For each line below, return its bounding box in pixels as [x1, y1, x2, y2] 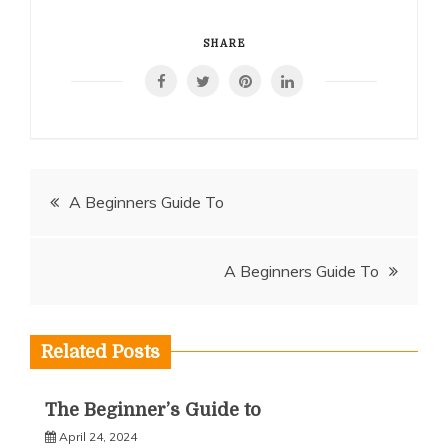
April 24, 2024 [59, 429, 137, 444]
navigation [29, 230, 193, 267]
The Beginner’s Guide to [45, 400, 261, 420]
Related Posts [41, 342, 160, 362]
